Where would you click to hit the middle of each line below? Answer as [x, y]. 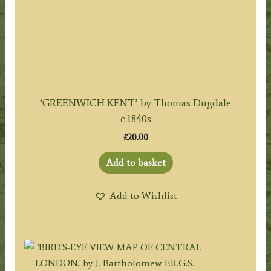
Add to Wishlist [143, 195]
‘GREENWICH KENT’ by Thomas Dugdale [135, 103]
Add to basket [135, 162]
